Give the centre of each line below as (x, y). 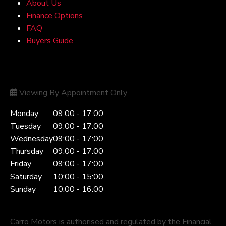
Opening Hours (45, 76)
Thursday (27, 151)
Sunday (23, 189)
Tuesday (25, 126)
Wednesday (32, 138)
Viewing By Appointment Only (72, 93)
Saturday (26, 176)
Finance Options (54, 15)
